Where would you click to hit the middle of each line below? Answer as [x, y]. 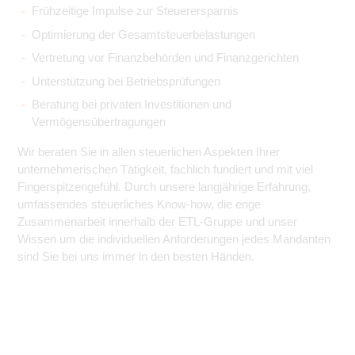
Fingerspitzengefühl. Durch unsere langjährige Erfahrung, [164, 187]
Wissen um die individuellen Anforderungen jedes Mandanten [174, 239]
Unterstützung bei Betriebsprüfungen [126, 81]
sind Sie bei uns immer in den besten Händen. [136, 256]
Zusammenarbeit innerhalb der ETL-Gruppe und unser [157, 221]
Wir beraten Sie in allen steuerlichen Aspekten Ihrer [149, 152]
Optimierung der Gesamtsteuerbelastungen [143, 34]
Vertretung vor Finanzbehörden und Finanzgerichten [165, 57]
